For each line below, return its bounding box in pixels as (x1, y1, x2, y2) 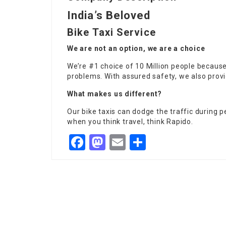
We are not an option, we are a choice (67, 44, 205, 52)
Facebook (85, 133, 152, 152)
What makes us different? (67, 90, 162, 98)
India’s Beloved (67, 9, 151, 22)
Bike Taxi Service (67, 26, 156, 38)
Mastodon (105, 133, 177, 152)
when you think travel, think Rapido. (67, 118, 193, 126)
